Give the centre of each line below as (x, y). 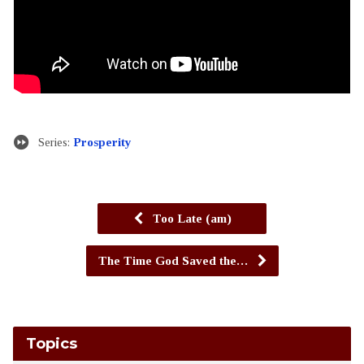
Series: (55, 141)
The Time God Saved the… (174, 260)
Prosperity (102, 141)
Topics (51, 343)
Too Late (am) (190, 218)
